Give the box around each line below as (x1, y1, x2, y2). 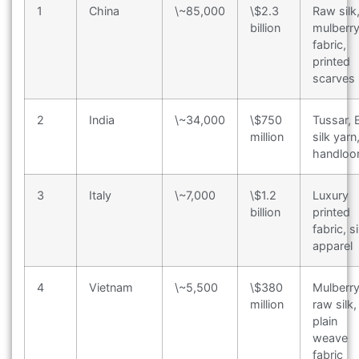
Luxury (313, 188, 349, 203)
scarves (313, 71, 355, 86)
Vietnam (89, 280, 133, 295)
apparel (313, 239, 353, 253)
